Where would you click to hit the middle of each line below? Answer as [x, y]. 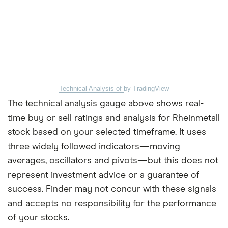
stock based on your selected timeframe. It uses [107, 133]
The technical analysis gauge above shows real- [106, 104]
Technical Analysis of [91, 89]
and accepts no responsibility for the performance [112, 204]
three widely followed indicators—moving [94, 147]
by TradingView [146, 89]
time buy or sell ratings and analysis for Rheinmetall [114, 118]
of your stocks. [38, 218]
